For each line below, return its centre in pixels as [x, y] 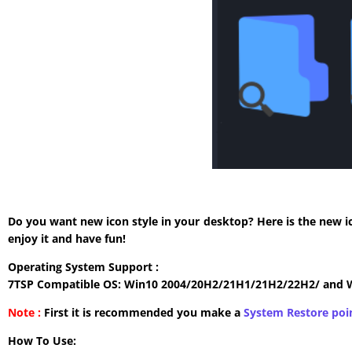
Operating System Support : [83, 267]
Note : [24, 313]
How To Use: [42, 341]
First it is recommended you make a [142, 313]
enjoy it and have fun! [67, 239]
